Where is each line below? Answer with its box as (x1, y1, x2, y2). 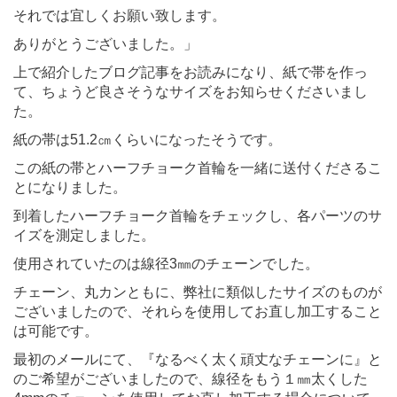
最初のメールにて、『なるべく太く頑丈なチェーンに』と (13, 351, 382, 367)
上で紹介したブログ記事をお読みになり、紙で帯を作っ (13, 64, 368, 80)
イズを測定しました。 (13, 227, 155, 243)
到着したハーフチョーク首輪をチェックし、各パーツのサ (13, 207, 382, 223)
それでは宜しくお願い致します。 (13, 7, 226, 23)
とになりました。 (13, 179, 127, 195)
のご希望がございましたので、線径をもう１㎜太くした (13, 370, 368, 386)
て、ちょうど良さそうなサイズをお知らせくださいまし (13, 83, 368, 99)
